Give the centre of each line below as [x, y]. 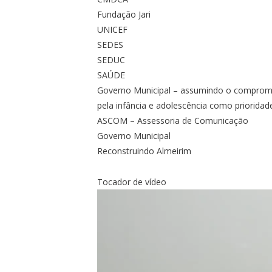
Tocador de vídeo [132, 182]
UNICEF [113, 29]
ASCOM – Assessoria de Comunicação [173, 120]
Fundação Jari [124, 14]
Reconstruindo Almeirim [144, 151]
